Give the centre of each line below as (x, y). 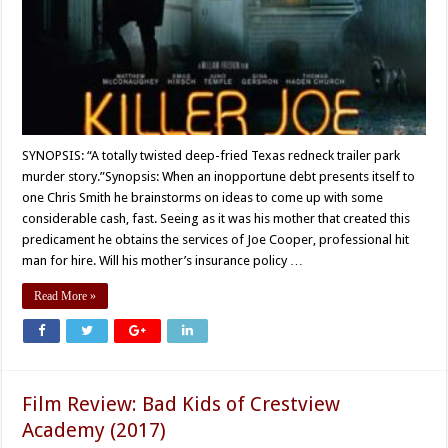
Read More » (65, 295)
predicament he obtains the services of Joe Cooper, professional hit (216, 239)
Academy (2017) (94, 429)
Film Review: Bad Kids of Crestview (181, 403)
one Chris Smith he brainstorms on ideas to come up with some (203, 197)
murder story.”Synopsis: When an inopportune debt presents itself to (219, 176)
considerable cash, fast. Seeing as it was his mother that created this (216, 218)
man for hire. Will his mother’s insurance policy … (163, 260)
